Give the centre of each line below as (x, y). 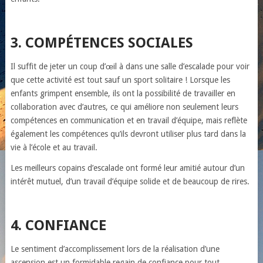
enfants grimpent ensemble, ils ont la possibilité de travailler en (123, 93)
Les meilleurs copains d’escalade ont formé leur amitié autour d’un (127, 168)
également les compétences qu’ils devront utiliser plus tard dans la (128, 134)
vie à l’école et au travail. (54, 147)
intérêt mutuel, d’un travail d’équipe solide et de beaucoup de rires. (130, 181)
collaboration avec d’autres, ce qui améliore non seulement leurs (124, 107)
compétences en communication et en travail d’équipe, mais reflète (129, 120)
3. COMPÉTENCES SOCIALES (102, 43)
